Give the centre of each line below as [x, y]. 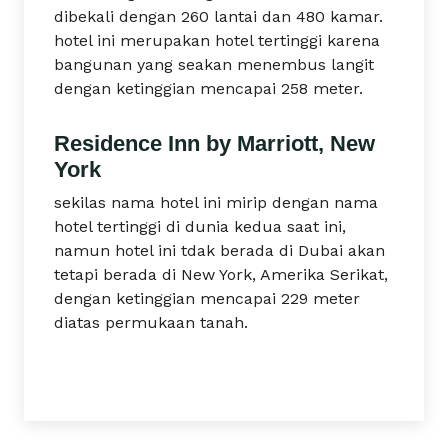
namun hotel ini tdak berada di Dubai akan [219, 250]
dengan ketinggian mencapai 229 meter [207, 298]
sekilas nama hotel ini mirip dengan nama [216, 202]
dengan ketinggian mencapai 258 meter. [208, 88]
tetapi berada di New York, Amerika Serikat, [221, 274]
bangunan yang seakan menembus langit [214, 64]
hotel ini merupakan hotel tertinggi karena [217, 40]
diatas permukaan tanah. [151, 322]
